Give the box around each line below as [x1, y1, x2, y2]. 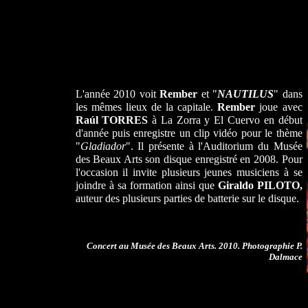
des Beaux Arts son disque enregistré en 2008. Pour [75, 153, 302, 166]
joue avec [255, 101, 302, 113]
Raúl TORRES [75, 114, 148, 126]
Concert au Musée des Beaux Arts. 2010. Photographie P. [86, 241, 302, 251]
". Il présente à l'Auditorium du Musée [125, 140, 302, 153]
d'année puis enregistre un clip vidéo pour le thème [75, 127, 302, 140]
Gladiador [80, 140, 126, 153]
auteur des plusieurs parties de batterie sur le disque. [75, 192, 299, 205]
